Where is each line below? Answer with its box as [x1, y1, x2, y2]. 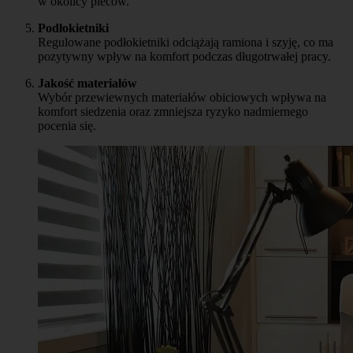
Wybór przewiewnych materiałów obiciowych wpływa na [38, 91, 326, 105]
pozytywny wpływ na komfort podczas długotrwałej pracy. [38, 50, 331, 64]
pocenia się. [38, 119, 96, 133]
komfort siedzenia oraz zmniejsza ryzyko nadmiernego [38, 105, 308, 119]
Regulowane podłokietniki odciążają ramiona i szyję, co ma [38, 35, 333, 50]
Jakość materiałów [38, 76, 137, 91]
